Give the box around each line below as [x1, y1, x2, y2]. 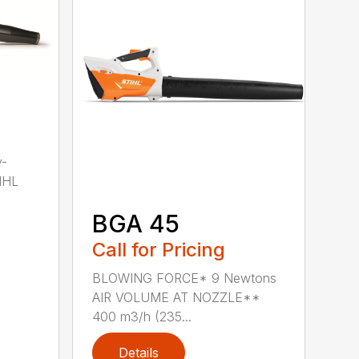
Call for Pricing [92, 237, 226, 261]
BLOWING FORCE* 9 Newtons [92, 269, 277, 286]
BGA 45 [92, 208, 180, 238]
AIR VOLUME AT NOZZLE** [92, 288, 261, 305]
